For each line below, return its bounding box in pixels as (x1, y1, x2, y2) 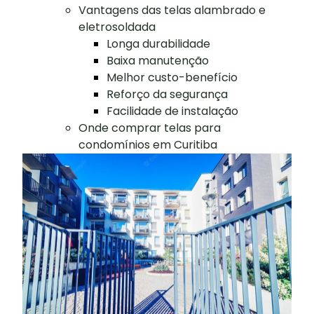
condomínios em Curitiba (78, 136, 218, 153)
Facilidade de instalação (107, 102, 239, 119)
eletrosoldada (78, 18, 156, 35)
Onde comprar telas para (78, 119, 221, 136)
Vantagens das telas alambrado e (78, 1, 266, 18)
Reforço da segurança (107, 86, 228, 102)
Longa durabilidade (107, 35, 211, 52)
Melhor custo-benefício (107, 69, 238, 86)
